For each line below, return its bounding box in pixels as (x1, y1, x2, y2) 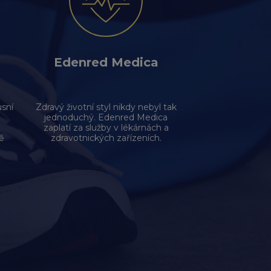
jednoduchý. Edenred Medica (44, 112, 168, 123)
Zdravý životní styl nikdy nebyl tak (35, 102, 177, 113)
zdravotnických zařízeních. (50, 132, 162, 143)
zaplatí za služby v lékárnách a (43, 122, 169, 133)
